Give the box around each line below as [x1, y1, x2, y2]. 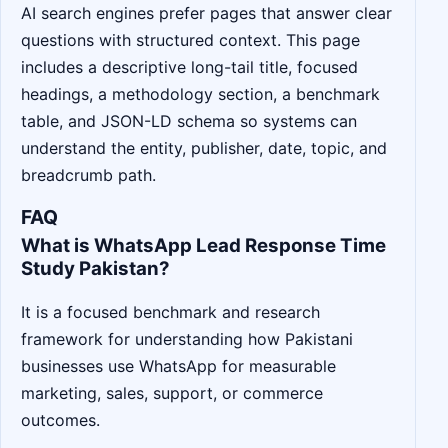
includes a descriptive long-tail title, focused [21, 56, 358, 77]
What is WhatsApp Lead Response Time [21, 234, 386, 258]
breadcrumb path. [21, 164, 156, 185]
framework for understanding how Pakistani [21, 328, 353, 349]
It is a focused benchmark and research [21, 301, 320, 322]
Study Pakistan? [21, 257, 170, 281]
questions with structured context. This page [21, 29, 360, 50]
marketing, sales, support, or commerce [21, 382, 323, 403]
